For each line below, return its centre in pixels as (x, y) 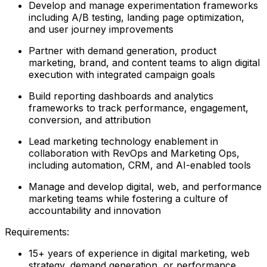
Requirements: (37, 232)
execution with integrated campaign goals (122, 74)
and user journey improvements (101, 29)
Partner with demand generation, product (122, 50)
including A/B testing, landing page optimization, (136, 17)
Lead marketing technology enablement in (123, 141)
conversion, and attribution (90, 119)
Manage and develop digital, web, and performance (145, 186)
